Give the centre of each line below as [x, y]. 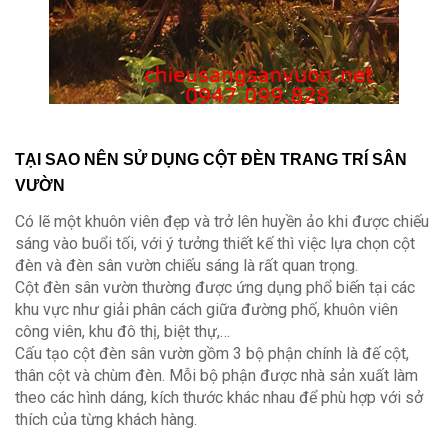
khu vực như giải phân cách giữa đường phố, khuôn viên [206, 310]
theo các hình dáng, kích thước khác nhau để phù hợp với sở [219, 398]
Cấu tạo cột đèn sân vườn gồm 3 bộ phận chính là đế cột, [212, 354]
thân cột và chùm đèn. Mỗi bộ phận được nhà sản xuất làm [216, 376]
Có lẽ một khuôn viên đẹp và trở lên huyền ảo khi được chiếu [222, 222]
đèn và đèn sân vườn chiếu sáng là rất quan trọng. [186, 266]
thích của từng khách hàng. [106, 420]
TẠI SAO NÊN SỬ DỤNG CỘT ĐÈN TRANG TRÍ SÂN [211, 160]
